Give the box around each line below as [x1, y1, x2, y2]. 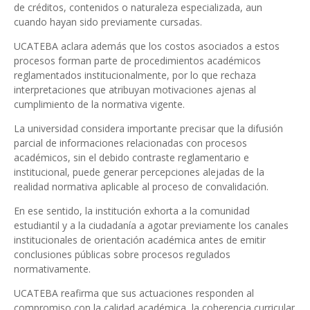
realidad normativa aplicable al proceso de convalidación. [14, 180, 268, 193]
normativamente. [14, 262, 91, 275]
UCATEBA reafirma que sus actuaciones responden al [14, 286, 254, 300]
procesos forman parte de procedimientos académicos [14, 54, 261, 67]
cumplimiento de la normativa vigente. [14, 98, 185, 111]
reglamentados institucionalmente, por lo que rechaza [14, 69, 256, 82]
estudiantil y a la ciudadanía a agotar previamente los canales [14, 219, 289, 232]
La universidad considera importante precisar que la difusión [14, 122, 283, 135]
